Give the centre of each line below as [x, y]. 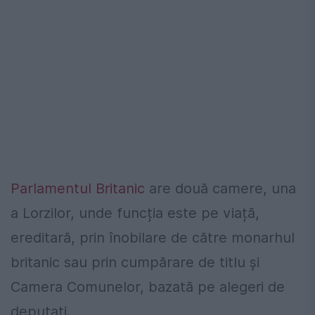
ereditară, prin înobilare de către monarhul [153, 238]
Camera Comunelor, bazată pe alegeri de [148, 287]
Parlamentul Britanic [78, 189]
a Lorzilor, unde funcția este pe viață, [135, 213]
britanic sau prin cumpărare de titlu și [135, 263]
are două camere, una [220, 189]
